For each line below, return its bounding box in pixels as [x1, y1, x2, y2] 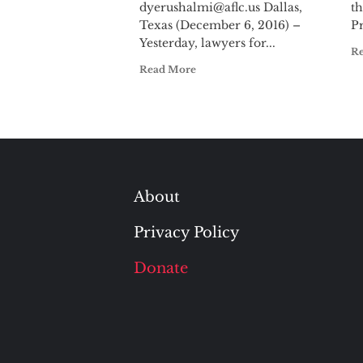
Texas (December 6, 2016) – [139, 18, 301, 32]
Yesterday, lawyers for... [139, 36, 275, 50]
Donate [133, 259, 188, 277]
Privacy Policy [133, 224, 240, 241]
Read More [139, 63, 196, 75]
